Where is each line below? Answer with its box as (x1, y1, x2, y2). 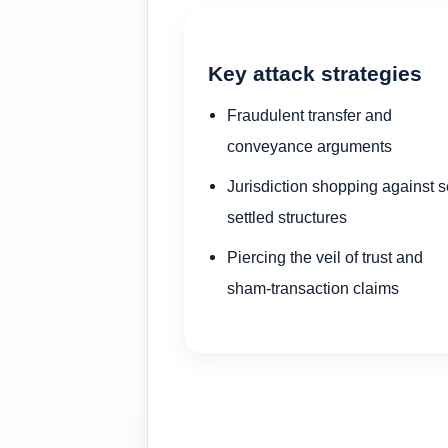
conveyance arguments (227, 136, 393, 155)
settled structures (227, 207, 348, 226)
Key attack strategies (208, 62, 422, 86)
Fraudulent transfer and (227, 105, 393, 124)
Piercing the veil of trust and (227, 247, 424, 266)
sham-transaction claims (227, 278, 400, 297)
